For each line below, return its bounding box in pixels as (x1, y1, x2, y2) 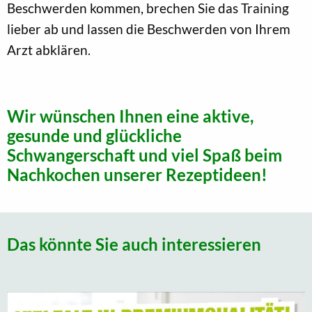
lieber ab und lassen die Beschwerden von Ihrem (7, 20, 290, 37)
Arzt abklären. (7, 41, 91, 58)
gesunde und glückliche (7, 125, 182, 146)
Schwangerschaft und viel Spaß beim (7, 144, 282, 165)
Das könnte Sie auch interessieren (7, 233, 261, 254)
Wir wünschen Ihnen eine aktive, (7, 105, 253, 126)
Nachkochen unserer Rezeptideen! (7, 164, 267, 185)
